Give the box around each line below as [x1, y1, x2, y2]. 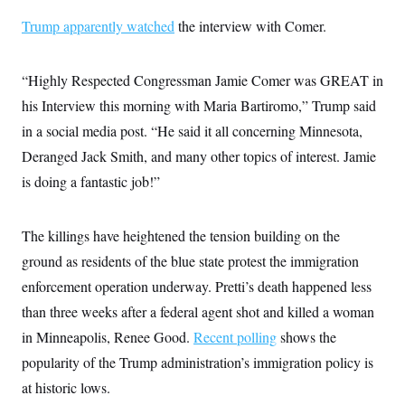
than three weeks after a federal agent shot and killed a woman [22, 302, 374, 321]
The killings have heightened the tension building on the [22, 226, 340, 245]
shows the [280, 327, 336, 346]
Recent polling [193, 327, 277, 346]
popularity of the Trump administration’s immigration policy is [22, 353, 373, 372]
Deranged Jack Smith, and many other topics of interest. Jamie [22, 146, 376, 165]
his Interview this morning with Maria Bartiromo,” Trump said [22, 96, 376, 115]
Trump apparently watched [22, 16, 174, 35]
